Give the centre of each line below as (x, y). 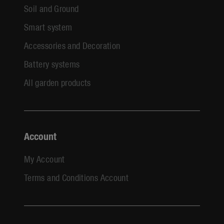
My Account (44, 158)
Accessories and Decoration (72, 45)
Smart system (48, 26)
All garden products (57, 82)
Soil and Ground (51, 8)
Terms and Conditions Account (76, 177)
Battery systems (52, 63)
